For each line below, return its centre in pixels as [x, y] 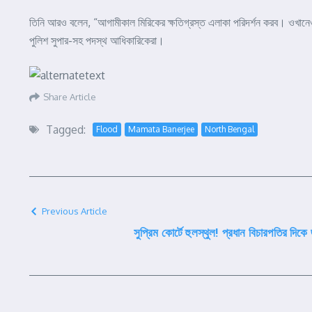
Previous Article [75, 211]
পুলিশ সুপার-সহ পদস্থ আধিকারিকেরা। [97, 40]
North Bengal [229, 129]
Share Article [70, 96]
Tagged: [66, 130]
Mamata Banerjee [161, 129]
